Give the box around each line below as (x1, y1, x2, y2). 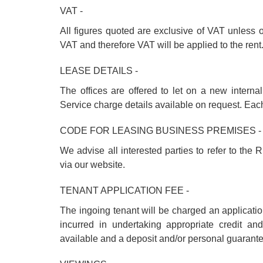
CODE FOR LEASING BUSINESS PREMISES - (60, 126, 261, 136)
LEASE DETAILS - (60, 66, 138, 76)
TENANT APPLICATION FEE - (60, 186, 189, 195)
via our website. (60, 160, 125, 170)
